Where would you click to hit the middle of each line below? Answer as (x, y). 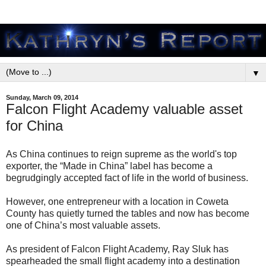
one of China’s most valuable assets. (83, 225)
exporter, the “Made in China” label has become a (109, 166)
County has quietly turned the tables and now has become (128, 213)
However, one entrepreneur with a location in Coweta (117, 201)
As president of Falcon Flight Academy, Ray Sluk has (117, 249)
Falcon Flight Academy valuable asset (124, 109)
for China (34, 126)
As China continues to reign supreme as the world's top (121, 154)
